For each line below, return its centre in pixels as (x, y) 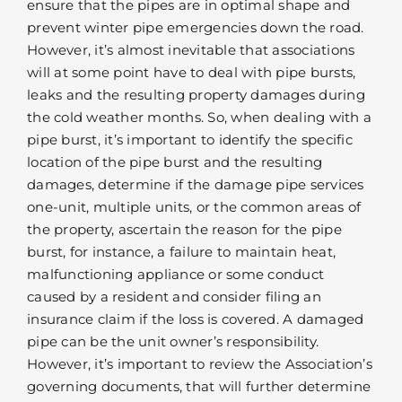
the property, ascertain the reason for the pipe (184, 230)
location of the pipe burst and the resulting (175, 162)
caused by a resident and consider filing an (174, 297)
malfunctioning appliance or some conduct (175, 275)
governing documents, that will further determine (199, 387)
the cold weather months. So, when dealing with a (199, 118)
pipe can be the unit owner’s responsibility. (173, 342)
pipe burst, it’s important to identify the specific (190, 140)
